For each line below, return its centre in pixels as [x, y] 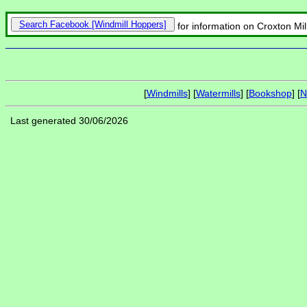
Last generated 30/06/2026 [69, 121]
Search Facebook [54, 25]
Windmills [167, 94]
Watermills [218, 94]
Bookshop [270, 94]
